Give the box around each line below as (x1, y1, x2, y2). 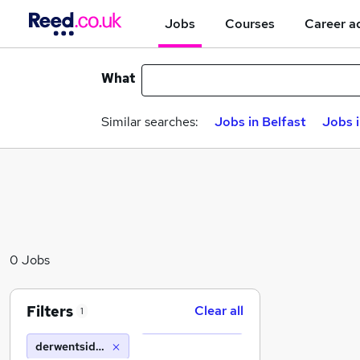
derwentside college (35, 339, 143, 354)
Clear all (194, 302, 243, 319)
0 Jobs (10, 252, 50, 268)
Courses (225, 14, 275, 32)
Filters (27, 301, 73, 321)
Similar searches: (101, 113, 198, 130)
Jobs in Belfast (215, 113, 306, 130)
